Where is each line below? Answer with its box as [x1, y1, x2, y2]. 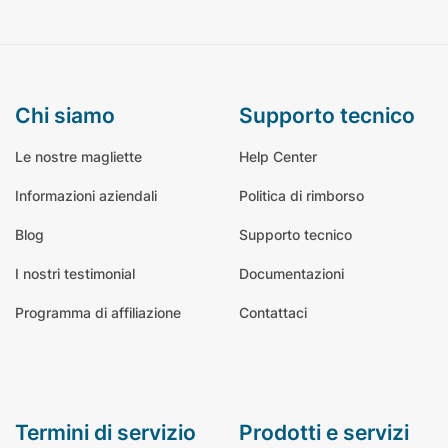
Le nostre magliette [15, 147, 142, 165]
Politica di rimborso [239, 186, 364, 204]
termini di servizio [27, 420, 196, 445]
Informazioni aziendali [15, 186, 157, 204]
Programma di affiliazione [15, 303, 181, 321]
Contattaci [239, 303, 307, 321]
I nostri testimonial [15, 264, 135, 282]
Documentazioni [239, 264, 344, 282]
